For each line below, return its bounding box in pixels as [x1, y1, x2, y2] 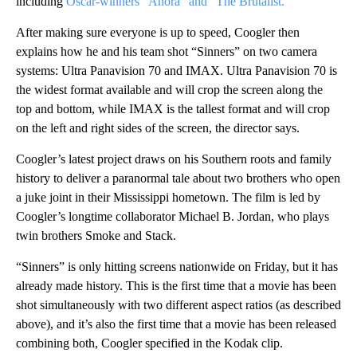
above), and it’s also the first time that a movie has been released [16, 316, 336, 331]
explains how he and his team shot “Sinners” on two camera [16, 44, 317, 58]
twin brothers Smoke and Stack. [16, 228, 176, 242]
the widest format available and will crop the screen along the [16, 82, 323, 96]
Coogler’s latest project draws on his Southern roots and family [16, 151, 331, 166]
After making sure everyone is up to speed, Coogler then [16, 25, 300, 39]
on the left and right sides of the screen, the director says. [16, 120, 300, 135]
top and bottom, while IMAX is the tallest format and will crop [16, 101, 330, 116]
